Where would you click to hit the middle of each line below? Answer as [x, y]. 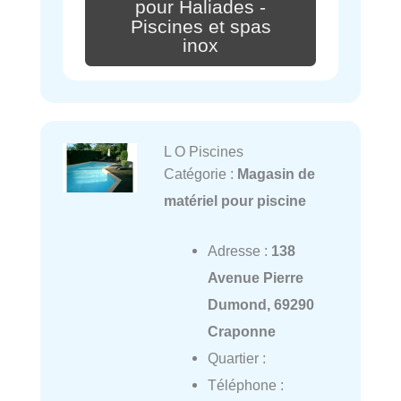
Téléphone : [245, 385]
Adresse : [239, 251]
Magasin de [276, 174]
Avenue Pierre [255, 278]
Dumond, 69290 [260, 305]
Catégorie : [200, 174]
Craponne [241, 332]
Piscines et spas [200, 26]
